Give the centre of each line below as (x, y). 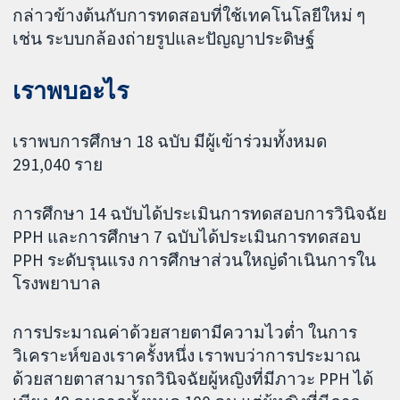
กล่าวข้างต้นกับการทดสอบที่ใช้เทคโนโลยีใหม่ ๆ (189, 15)
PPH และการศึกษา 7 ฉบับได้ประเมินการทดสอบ (187, 237)
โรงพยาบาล (57, 283)
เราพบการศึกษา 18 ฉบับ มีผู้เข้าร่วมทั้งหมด (170, 142)
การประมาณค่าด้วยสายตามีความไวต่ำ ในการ (185, 333)
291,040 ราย (58, 165)
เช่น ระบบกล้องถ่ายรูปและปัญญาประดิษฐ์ (164, 38)
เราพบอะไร (71, 90)
